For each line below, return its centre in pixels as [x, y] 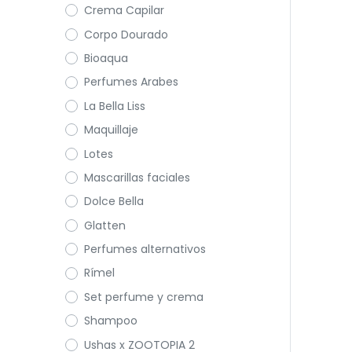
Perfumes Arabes [131, 82]
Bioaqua [106, 58]
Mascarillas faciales [137, 177]
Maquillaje [111, 130]
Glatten [104, 225]
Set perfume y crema [143, 297]
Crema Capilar [124, 11]
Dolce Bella [114, 202]
